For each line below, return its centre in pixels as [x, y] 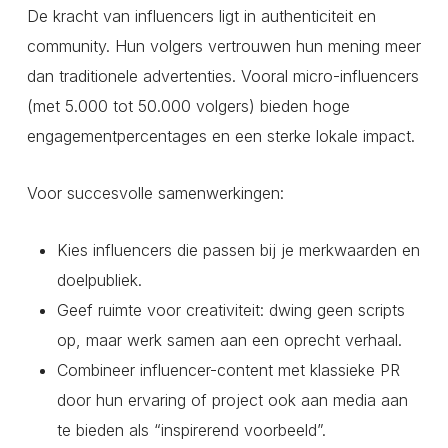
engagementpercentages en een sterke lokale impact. [220, 136]
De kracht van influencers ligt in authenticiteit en [201, 16]
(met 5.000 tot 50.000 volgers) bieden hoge [188, 106]
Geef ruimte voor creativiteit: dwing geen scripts [230, 310]
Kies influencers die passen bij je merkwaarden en [238, 250]
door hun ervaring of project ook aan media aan [232, 400]
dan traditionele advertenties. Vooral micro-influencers [222, 76]
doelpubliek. [99, 280]
